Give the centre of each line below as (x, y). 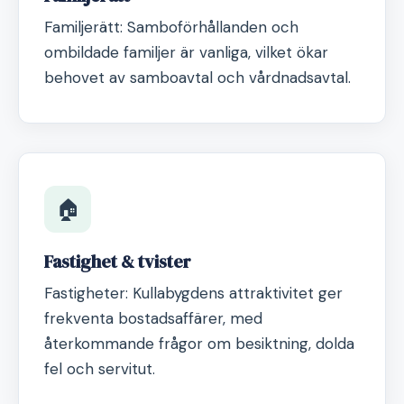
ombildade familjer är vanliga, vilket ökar (186, 52)
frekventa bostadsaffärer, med (153, 318)
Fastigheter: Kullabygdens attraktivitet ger (193, 293)
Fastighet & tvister (118, 262)
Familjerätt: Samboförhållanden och (171, 27)
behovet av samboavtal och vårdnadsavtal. (197, 78)
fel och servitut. (100, 369)
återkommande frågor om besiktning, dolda (199, 344)
